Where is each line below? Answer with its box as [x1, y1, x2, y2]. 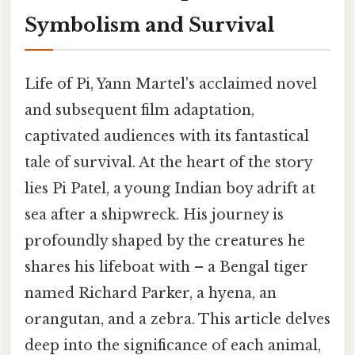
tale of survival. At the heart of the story [25, 153, 312, 171]
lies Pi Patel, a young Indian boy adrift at [25, 179, 315, 197]
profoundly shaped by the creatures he [25, 231, 305, 250]
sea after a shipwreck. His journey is [25, 205, 284, 223]
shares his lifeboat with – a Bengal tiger [25, 258, 308, 276]
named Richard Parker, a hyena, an [25, 284, 277, 302]
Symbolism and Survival [25, 13, 274, 36]
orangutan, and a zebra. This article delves [25, 310, 330, 328]
